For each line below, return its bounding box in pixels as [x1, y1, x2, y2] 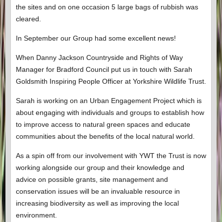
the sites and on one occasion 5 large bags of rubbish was [15, 3, 198, 11]
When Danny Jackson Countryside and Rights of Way [15, 54, 183, 62]
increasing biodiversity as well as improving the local [15, 199, 179, 208]
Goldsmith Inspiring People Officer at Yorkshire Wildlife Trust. [15, 77, 206, 86]
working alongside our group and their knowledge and [15, 164, 184, 172]
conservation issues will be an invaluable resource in [15, 187, 180, 196]
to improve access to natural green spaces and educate [15, 120, 190, 129]
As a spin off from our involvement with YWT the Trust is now [15, 152, 206, 160]
